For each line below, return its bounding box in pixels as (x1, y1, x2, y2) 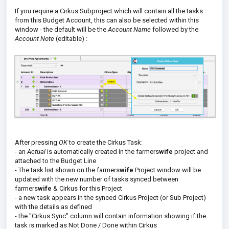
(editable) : (54, 34, 87, 42)
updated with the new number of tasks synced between (15, 175, 178, 183)
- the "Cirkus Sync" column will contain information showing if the (15, 212, 206, 220)
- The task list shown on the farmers (15, 166, 120, 174)
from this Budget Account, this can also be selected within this (15, 16, 199, 24)
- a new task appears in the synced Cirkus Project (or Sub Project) (15, 193, 206, 201)
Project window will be (133, 166, 201, 174)
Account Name (108, 25, 151, 33)
